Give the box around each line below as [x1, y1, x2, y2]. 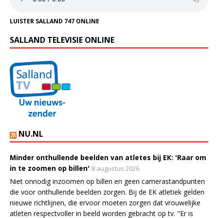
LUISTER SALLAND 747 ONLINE [10, 17, 99, 26]
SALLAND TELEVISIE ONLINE [10, 35, 114, 46]
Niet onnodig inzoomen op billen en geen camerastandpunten [10, 177, 205, 186]
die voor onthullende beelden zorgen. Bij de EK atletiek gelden [10, 187, 204, 197]
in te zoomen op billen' [10, 163, 90, 173]
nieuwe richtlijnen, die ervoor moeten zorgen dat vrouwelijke [10, 198, 200, 208]
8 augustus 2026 [91, 164, 139, 173]
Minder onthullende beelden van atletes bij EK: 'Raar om [10, 153, 206, 163]
